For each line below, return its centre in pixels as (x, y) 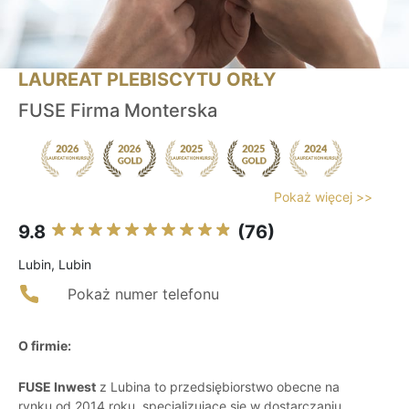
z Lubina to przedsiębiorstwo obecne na (218, 387)
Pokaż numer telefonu (143, 294)
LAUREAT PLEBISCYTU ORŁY (147, 80)
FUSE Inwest (57, 387)
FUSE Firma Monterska (118, 111)
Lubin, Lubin (55, 265)
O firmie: (45, 346)
